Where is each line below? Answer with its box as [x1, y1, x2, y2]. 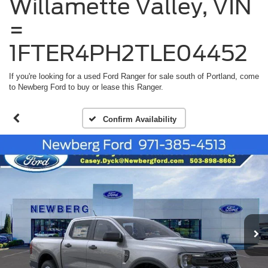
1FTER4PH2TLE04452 [9, 40, 248, 67]
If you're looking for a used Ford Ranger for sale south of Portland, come [9, 72, 259, 81]
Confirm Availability [102, 115, 176, 124]
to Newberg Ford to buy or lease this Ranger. [9, 83, 163, 92]
